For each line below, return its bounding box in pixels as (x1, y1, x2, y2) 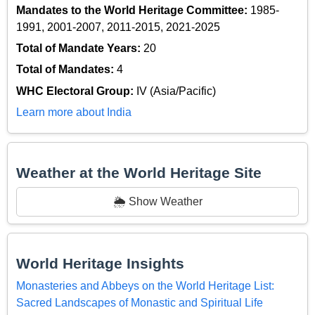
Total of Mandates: (16, 63, 117, 76)
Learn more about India (16, 106, 131, 119)
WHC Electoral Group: (16, 84, 136, 97)
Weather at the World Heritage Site (16, 164, 262, 181)
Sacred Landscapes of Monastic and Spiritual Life (16, 297, 263, 309)
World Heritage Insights (16, 255, 184, 272)
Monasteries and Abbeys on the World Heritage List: (16, 280, 274, 292)
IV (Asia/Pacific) (136, 84, 216, 97)
